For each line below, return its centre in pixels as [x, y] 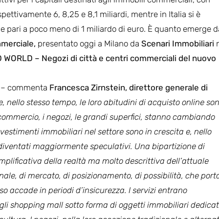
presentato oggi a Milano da [88, 43]
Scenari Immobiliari [179, 43]
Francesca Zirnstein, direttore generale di [129, 87]
